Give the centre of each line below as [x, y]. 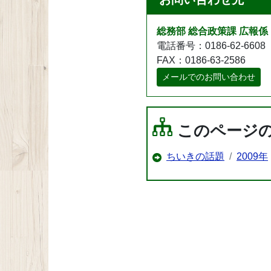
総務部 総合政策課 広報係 [212, 31]
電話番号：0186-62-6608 [211, 45]
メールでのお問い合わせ [209, 77]
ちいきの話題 [195, 156]
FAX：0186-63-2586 [201, 60]
